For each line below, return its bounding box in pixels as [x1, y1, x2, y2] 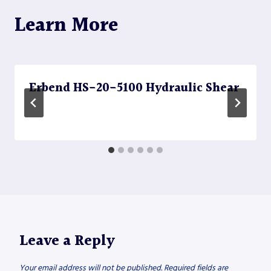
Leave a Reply [19, 230, 115, 253]
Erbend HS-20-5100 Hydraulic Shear [29, 79, 239, 99]
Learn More [15, 10, 118, 42]
